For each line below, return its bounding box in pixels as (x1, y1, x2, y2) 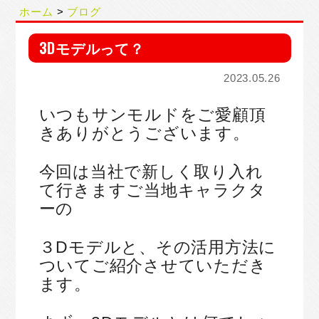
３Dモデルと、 (38, 239, 156, 256)
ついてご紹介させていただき (38, 257, 267, 275)
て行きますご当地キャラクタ (38, 182, 266, 199)
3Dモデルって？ (38, 38, 145, 58)
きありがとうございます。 (38, 125, 250, 142)
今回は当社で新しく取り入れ (38, 163, 263, 181)
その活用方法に (155, 239, 276, 256)
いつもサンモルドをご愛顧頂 (38, 106, 266, 124)
